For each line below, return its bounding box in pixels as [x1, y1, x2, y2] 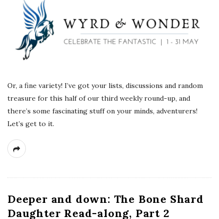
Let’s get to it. [7, 119, 54, 128]
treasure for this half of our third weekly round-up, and [7, 93, 190, 103]
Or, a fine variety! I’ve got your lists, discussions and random [7, 81, 203, 90]
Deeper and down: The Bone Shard [7, 192, 204, 206]
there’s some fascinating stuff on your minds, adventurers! [7, 106, 197, 115]
